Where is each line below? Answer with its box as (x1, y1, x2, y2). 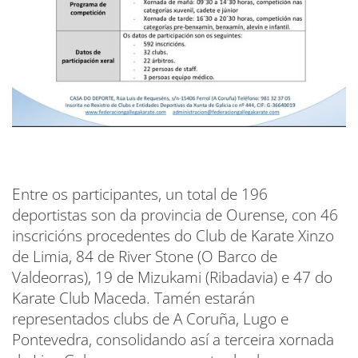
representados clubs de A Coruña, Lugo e (12, 308, 288, 330)
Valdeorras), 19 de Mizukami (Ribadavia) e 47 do (12, 267, 332, 288)
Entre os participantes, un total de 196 (12, 184, 268, 205)
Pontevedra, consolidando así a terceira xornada (12, 329, 334, 351)
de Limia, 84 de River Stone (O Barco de (12, 246, 277, 268)
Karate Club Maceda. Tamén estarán (12, 288, 255, 309)
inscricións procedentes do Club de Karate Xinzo (12, 225, 334, 247)
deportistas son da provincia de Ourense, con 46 (12, 205, 338, 226)
